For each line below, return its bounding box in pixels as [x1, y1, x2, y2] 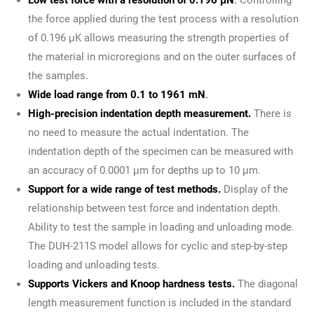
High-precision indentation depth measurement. [28, 107, 254, 120]
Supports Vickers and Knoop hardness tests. [28, 277, 238, 290]
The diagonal [238, 277, 298, 290]
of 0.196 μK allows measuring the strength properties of [28, 31, 289, 44]
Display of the [221, 182, 288, 196]
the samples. [28, 69, 88, 82]
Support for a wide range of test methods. [28, 182, 221, 196]
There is [254, 107, 292, 120]
